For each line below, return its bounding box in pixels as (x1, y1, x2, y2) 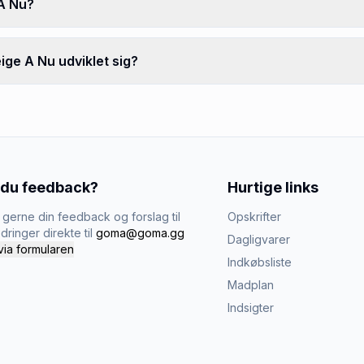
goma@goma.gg (96, 226, 184, 240)
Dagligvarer (227, 232, 290, 246)
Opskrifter (227, 210, 281, 223)
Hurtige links (227, 179, 318, 196)
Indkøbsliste (227, 255, 292, 269)
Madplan (227, 278, 274, 292)
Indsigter (227, 301, 274, 314)
